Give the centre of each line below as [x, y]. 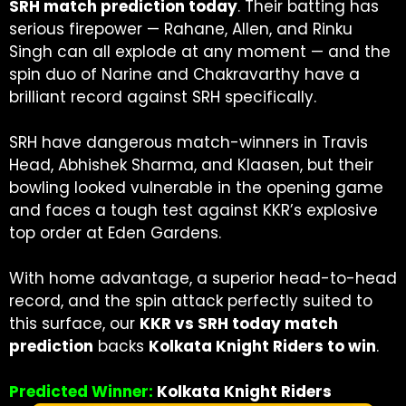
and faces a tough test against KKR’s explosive [193, 210]
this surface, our [74, 323]
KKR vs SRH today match [239, 323]
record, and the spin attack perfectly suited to [191, 300]
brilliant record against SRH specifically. [163, 97]
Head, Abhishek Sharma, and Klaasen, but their [191, 164]
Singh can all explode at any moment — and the [200, 51]
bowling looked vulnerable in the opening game [196, 187]
